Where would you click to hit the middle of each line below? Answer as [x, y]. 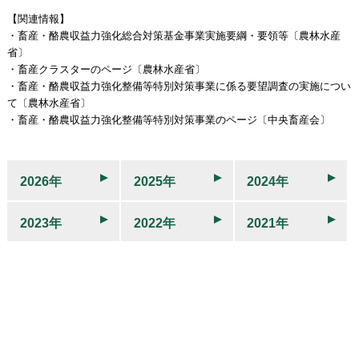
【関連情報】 [38, 19]
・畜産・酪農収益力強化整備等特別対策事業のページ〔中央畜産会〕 [168, 120]
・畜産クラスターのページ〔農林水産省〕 [106, 70]
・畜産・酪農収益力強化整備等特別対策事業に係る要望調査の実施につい [179, 87]
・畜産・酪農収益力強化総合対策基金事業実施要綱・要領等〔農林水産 [173, 36]
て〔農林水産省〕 [48, 103]
